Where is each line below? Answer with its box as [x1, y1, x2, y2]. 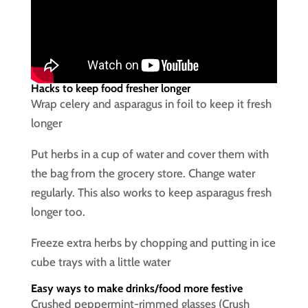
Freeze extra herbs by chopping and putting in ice [30, 235, 276, 250]
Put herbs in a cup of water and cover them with [30, 146, 269, 161]
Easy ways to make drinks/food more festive [30, 281, 243, 295]
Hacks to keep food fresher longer [30, 81, 190, 95]
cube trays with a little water [30, 254, 170, 269]
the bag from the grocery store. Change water [30, 166, 255, 180]
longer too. [30, 204, 85, 219]
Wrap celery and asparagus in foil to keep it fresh [30, 96, 272, 111]
